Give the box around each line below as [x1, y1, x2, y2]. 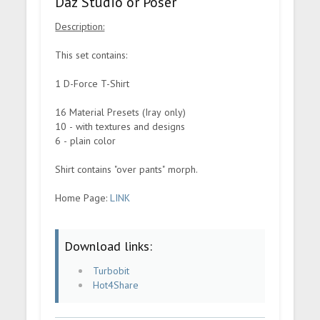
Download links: [64, 237, 153, 254]
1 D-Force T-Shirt [55, 76, 130, 90]
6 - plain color [55, 134, 116, 147]
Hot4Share [93, 278, 139, 291]
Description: [55, 19, 105, 33]
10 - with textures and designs [55, 119, 186, 133]
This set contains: [55, 48, 128, 61]
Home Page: [55, 191, 111, 204]
